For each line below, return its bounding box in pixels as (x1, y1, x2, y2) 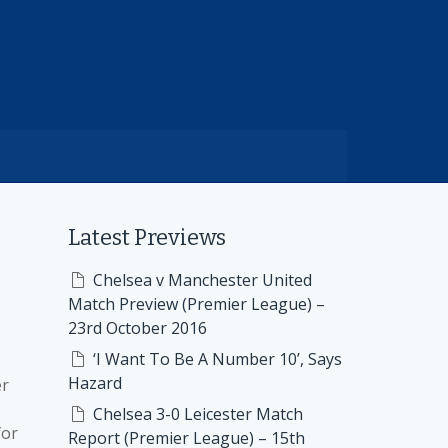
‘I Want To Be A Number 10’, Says (92, 348, 342, 370)
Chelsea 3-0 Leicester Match (92, 403, 303, 425)
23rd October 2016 (67, 317, 207, 339)
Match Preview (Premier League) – (67, 293, 325, 315)
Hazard (67, 372, 122, 394)
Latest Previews (67, 224, 226, 251)
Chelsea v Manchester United (92, 269, 312, 291)
